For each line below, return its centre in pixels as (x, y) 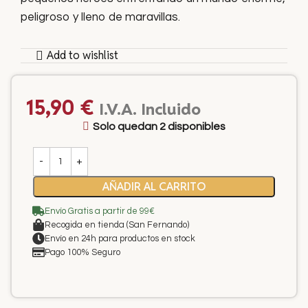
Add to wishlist (83, 55)
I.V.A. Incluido (150, 109)
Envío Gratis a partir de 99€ (100, 211)
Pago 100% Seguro (82, 252)
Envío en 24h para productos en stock (120, 238)
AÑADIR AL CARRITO (154, 186)
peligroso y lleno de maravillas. (100, 17)
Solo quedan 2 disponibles (159, 126)
